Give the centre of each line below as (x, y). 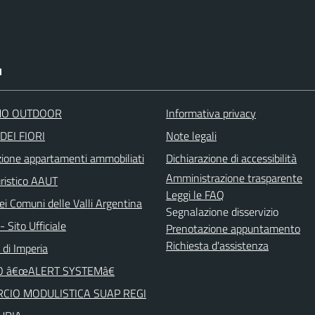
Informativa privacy (211, 113)
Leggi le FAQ (195, 194)
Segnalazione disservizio (222, 211)
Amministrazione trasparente (234, 178)
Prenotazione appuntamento (233, 228)
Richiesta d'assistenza (217, 245)
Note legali (191, 135)
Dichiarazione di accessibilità (231, 158)
